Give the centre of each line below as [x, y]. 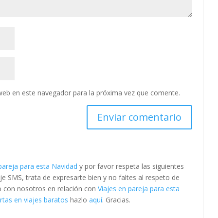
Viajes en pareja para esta [139, 188]
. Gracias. [117, 200]
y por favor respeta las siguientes [131, 166]
